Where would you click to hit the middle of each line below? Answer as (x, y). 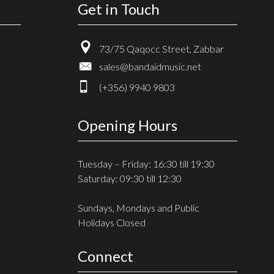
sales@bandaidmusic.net (150, 66)
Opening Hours (128, 125)
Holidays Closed (112, 222)
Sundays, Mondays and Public (139, 207)
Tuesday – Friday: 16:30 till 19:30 (146, 163)
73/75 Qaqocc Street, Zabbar (161, 48)
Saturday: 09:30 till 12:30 (130, 178)
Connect (106, 256)
